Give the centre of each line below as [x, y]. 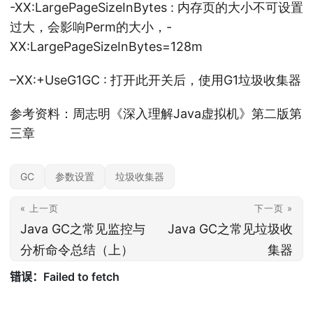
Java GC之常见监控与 [83, 229]
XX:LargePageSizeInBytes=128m [106, 46]
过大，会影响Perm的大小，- [91, 27]
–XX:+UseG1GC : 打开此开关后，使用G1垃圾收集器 [155, 80]
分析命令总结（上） [77, 250]
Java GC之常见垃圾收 [230, 229]
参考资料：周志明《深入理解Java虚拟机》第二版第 [156, 114]
